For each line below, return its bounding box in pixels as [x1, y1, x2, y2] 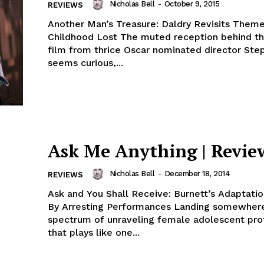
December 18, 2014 [164, 169, 230, 179]
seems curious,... [48, 57, 123, 69]
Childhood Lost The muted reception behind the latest [48, 31, 120, 43]
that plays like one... [48, 227, 140, 239]
